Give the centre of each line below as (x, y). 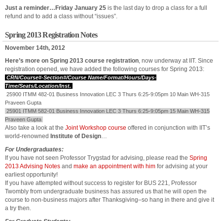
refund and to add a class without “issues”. (61, 16)
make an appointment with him (114, 166)
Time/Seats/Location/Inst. (39, 86)
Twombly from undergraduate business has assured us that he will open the (106, 191)
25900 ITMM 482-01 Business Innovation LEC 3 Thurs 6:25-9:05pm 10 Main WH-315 (107, 94)
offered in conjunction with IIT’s (168, 128)
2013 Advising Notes (33, 166)
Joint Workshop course (96, 128)
